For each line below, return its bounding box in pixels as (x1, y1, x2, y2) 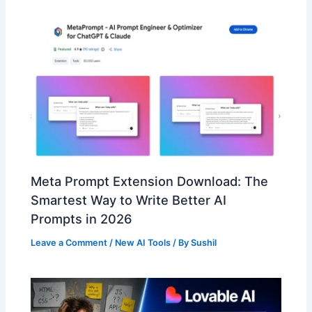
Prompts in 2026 (31, 211, 133, 227)
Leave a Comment (31, 237, 108, 249)
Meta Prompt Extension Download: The (31, 173, 269, 189)
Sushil (191, 237, 217, 249)
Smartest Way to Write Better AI (31, 192, 227, 208)
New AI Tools (115, 237, 171, 249)
